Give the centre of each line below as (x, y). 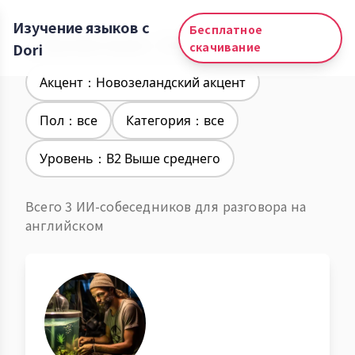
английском (65, 225)
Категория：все (175, 120)
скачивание (225, 47)
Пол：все (69, 120)
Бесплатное (225, 29)
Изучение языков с (81, 27)
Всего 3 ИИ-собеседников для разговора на (166, 206)
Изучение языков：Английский (136, 44)
